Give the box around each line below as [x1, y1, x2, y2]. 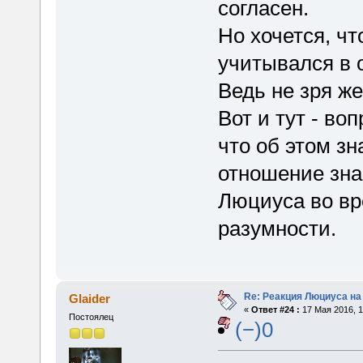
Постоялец [68, 312, 113, 322]
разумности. [217, 216, 336, 241]
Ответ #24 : [250, 305, 300, 315]
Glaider [69, 292, 111, 306]
